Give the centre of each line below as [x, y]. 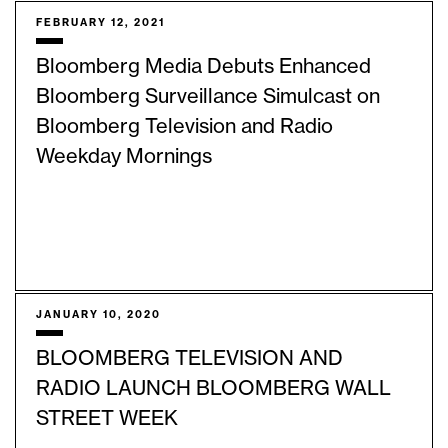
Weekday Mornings [124, 157]
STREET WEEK [107, 419]
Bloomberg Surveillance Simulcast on [208, 97]
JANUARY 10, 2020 [98, 315]
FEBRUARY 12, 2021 [100, 23]
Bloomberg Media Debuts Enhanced [203, 67]
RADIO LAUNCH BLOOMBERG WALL [213, 389]
